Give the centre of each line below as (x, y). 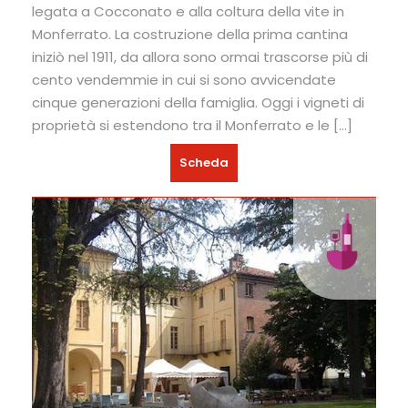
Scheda (204, 163)
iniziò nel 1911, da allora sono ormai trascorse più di (200, 57)
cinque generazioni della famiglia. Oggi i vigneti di (198, 103)
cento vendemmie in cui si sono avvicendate (184, 80)
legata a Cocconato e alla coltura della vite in (188, 12)
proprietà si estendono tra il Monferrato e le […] (192, 126)
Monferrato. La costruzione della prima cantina (190, 35)
